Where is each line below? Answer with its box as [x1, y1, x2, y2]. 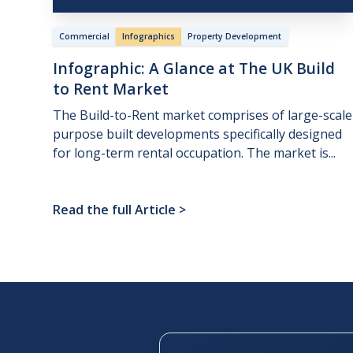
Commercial [59, 31, 110, 43]
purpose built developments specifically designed [53, 125, 343, 143]
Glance [163, 58, 215, 80]
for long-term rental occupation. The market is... [53, 144, 336, 162]
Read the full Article [53, 201, 176, 219]
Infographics [122, 31, 176, 43]
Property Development [188, 31, 282, 43]
